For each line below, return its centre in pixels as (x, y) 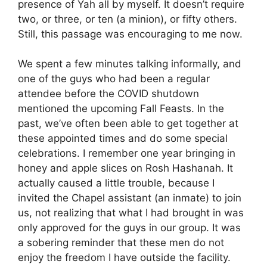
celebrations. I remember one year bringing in (127, 153)
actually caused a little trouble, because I (116, 183)
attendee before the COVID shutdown (108, 94)
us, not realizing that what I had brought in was (131, 213)
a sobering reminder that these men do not (121, 243)
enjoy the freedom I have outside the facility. (124, 258)
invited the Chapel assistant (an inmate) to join (130, 198)
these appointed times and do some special (123, 139)
